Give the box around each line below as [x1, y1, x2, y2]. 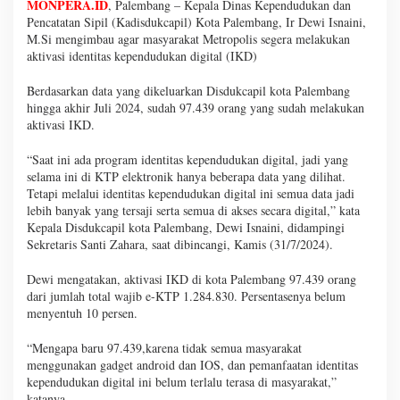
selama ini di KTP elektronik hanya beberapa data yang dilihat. [27, 168, 346, 186]
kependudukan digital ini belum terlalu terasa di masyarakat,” [27, 373, 337, 391]
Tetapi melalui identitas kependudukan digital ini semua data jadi [27, 185, 354, 203]
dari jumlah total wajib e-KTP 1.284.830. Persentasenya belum [27, 287, 346, 305]
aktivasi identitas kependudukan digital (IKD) [27, 47, 257, 65]
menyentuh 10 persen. [27, 304, 137, 322]
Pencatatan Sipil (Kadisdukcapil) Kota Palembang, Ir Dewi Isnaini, [27, 13, 366, 31]
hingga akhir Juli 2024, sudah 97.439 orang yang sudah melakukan [27, 99, 364, 117]
